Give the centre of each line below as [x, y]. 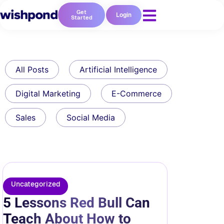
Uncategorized [35, 184]
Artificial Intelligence [118, 69]
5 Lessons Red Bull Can [76, 203]
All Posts [32, 69]
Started [81, 17]
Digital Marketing [48, 93]
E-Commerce [136, 93]
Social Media [91, 117]
